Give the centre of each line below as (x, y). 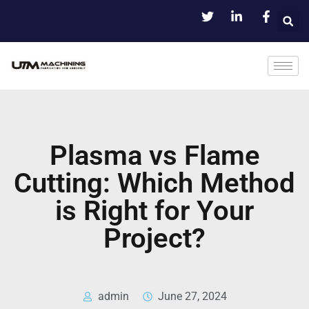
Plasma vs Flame (154, 156)
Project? (154, 238)
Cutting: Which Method (154, 183)
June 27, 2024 (192, 296)
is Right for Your (154, 211)
